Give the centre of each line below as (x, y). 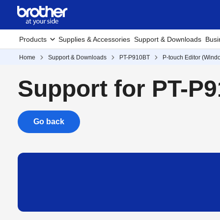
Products (33, 39)
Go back (49, 122)
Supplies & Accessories (94, 39)
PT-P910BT (135, 57)
